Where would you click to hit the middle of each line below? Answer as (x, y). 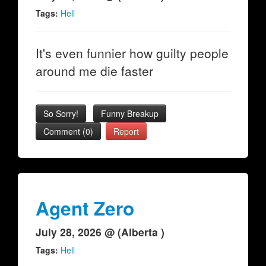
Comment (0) (68, 131)
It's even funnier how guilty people (132, 53)
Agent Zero (85, 208)
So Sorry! (61, 113)
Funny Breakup (130, 113)
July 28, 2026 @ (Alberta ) (100, 232)
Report (126, 131)
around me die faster (94, 71)
